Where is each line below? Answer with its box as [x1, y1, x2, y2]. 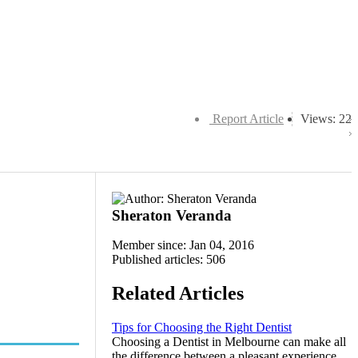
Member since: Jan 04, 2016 [112, 238, 254, 252]
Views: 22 [300, 112, 352, 125]
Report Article [213, 112, 284, 125]
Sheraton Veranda [112, 207, 232, 224]
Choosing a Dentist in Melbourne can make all [112, 334, 346, 348]
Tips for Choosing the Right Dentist [112, 320, 292, 334]
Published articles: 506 [112, 253, 225, 266]
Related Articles [112, 282, 244, 304]
